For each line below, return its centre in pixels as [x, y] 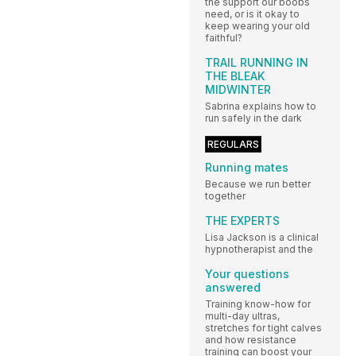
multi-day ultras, [242, 315]
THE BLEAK [235, 75]
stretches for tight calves [263, 327]
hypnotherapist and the [259, 249]
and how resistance [251, 339]
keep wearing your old [257, 25]
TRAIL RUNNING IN [257, 62]
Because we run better [258, 184]
